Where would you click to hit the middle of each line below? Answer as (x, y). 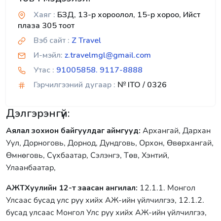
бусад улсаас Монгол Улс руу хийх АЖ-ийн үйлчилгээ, (106, 213)
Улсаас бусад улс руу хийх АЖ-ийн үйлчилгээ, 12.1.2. (105, 200)
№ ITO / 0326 (141, 85)
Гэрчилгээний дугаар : (74, 85)
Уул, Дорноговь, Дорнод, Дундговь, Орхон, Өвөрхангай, (110, 143)
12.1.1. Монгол (166, 188)
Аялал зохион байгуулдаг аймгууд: (73, 131)
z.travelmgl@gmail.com (108, 55)
